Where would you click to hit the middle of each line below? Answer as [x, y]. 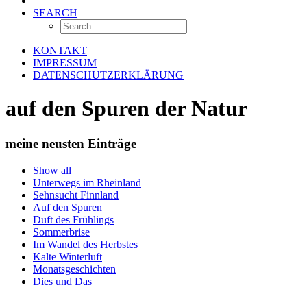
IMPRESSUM [65, 63]
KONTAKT [60, 50]
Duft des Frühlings [73, 219]
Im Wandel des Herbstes [85, 244]
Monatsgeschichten [74, 269]
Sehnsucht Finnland [76, 195]
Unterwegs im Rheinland [87, 182]
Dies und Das [62, 281]
